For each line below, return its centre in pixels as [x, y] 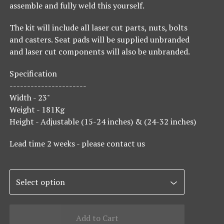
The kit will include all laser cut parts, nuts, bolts [99, 27]
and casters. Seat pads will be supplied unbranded [100, 39]
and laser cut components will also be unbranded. [100, 51]
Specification [33, 73]
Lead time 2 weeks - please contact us [77, 143]
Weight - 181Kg [37, 109]
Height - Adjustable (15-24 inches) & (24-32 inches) [103, 121]
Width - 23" [30, 97]
